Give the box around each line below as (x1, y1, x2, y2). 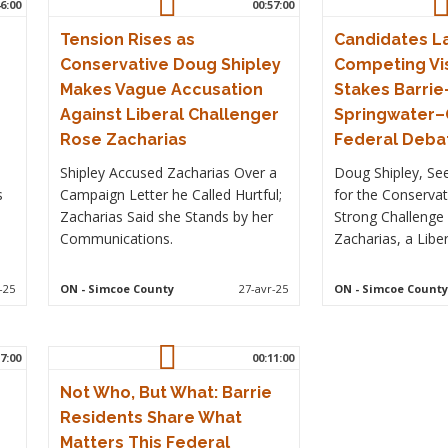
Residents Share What (60, 408, 243, 427)
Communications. (60, 229, 174, 248)
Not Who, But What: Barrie (60, 383, 273, 402)
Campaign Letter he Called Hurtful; (60, 185, 283, 204)
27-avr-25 (239, 281, 289, 296)
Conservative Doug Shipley (60, 55, 282, 74)
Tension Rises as (60, 30, 196, 49)
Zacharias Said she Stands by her (60, 207, 274, 226)
